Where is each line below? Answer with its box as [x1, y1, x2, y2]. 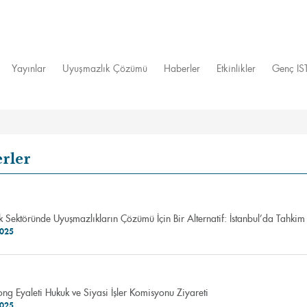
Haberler [164, 62, 200, 75]
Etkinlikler [217, 62, 256, 75]
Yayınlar [12, 62, 46, 75]
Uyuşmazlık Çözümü [62, 62, 147, 75]
